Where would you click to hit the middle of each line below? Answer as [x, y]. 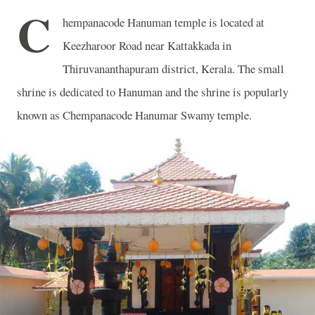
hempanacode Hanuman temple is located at [163, 22]
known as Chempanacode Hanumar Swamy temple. [134, 115]
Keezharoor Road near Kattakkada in [147, 45]
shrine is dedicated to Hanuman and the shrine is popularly [153, 92]
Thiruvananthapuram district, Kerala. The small [173, 69]
